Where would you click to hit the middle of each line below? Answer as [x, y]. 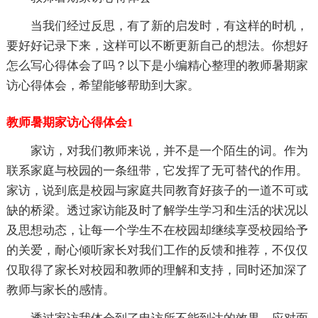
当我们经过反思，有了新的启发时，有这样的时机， [169, 26]
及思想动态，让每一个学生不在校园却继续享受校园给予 [157, 231]
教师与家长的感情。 [60, 290]
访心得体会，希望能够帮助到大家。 [103, 86]
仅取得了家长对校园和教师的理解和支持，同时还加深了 [157, 270]
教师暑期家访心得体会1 [70, 123]
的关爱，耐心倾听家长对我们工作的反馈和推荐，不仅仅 [157, 251]
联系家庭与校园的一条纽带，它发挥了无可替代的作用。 [157, 171]
